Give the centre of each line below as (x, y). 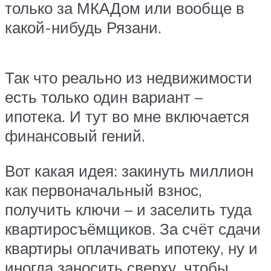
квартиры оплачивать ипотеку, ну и (131, 248)
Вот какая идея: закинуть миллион (129, 170)
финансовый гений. (75, 136)
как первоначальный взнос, (103, 190)
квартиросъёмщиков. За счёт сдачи (133, 228)
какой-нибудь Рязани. (83, 27)
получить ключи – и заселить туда (128, 209)
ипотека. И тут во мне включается (127, 116)
